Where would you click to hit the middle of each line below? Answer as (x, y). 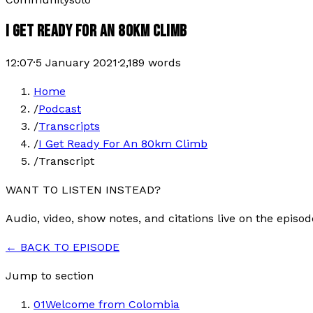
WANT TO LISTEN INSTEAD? (83, 189)
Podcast (60, 108)
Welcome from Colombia (112, 304)
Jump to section (50, 275)
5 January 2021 (77, 62)
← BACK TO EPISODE (63, 247)
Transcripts (69, 126)
